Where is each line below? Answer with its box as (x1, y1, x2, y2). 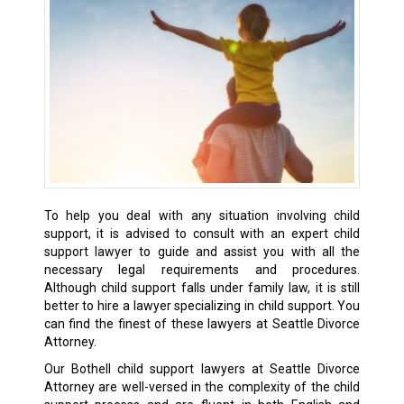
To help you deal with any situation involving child (43, 207, 361, 223)
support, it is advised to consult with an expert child (43, 225, 361, 241)
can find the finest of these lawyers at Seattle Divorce (43, 316, 361, 331)
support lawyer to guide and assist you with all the (43, 243, 361, 259)
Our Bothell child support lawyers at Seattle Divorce (43, 361, 361, 376)
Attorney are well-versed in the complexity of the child (43, 379, 361, 394)
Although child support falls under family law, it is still (43, 280, 361, 295)
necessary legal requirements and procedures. (43, 262, 361, 277)
